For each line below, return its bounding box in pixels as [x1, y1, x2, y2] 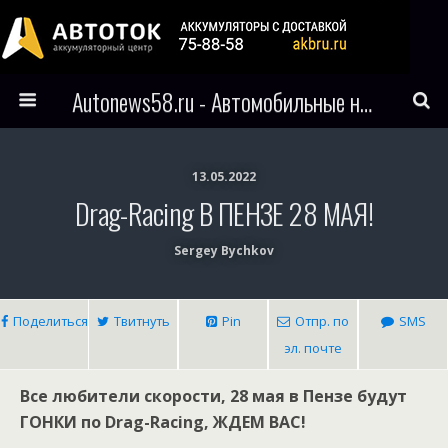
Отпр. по [295, 312, 349, 330]
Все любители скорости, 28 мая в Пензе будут [20, 385, 407, 407]
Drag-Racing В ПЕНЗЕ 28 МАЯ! [74, 192, 374, 234]
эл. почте [284, 339, 342, 357]
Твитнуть [113, 312, 170, 330]
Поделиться [12, 312, 88, 330]
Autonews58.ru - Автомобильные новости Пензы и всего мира [359, 83, 372, 119]
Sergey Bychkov [174, 242, 274, 259]
